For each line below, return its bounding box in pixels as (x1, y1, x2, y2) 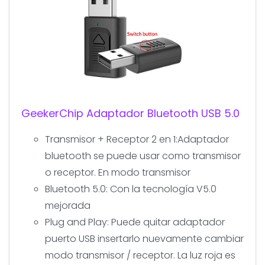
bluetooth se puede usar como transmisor (45, 148, 241, 163)
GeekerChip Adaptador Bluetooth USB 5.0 (21, 105, 240, 121)
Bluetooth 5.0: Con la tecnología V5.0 (45, 182, 216, 196)
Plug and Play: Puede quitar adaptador (45, 215, 225, 229)
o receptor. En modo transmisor (45, 165, 190, 179)
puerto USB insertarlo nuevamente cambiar (45, 231, 244, 245)
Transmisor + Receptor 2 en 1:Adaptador (45, 132, 229, 146)
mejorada (45, 198, 91, 212)
